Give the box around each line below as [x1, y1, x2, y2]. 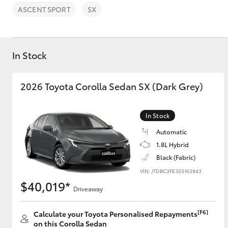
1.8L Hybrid [156, 140, 189, 149]
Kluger [86, 168, 108, 179]
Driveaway [73, 184, 103, 193]
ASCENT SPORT [18, 4, 70, 14]
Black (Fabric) [156, 153, 195, 161]
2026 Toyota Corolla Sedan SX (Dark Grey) [20, 79, 203, 93]
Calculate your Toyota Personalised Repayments [34, 209, 197, 219]
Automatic [156, 127, 187, 136]
